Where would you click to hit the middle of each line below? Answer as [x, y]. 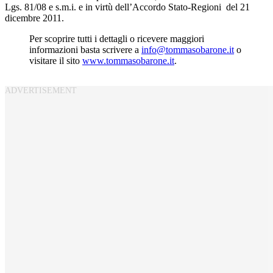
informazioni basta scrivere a [85, 49]
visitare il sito [56, 60]
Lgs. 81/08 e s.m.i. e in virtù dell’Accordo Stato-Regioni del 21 [127, 7]
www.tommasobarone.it [128, 60]
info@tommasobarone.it [188, 49]
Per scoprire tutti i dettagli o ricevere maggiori [117, 38]
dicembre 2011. [34, 18]
